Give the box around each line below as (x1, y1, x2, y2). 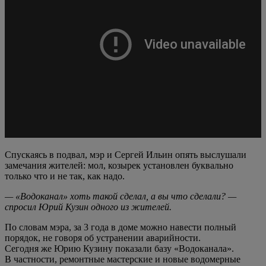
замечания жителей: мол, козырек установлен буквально (5, 160, 233, 170)
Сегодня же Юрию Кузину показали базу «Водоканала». (5, 243, 234, 254)
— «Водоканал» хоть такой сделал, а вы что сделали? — (5, 191, 236, 201)
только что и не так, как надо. (5, 170, 125, 181)
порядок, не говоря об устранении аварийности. (5, 232, 201, 243)
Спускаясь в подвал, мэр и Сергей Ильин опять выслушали (5, 149, 246, 160)
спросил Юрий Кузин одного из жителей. (5, 201, 172, 212)
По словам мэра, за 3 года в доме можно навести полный (5, 221, 236, 232)
